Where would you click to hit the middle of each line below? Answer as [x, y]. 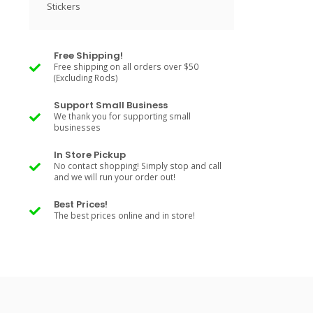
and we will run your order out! [115, 177]
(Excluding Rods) [86, 78]
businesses [77, 127]
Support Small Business [111, 105]
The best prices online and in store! [124, 215]
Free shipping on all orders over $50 [126, 66]
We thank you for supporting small [122, 116]
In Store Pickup [90, 155]
